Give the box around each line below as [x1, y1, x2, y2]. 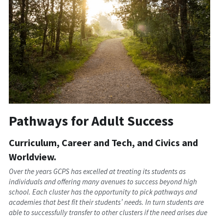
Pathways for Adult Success [9, 112, 174, 130]
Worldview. [9, 151, 57, 163]
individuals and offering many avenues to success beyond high [9, 177, 197, 187]
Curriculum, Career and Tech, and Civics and [9, 136, 198, 149]
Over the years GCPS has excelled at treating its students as [9, 167, 186, 176]
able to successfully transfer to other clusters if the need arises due [9, 208, 208, 218]
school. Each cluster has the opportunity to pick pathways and [9, 187, 197, 197]
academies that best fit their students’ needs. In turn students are [9, 197, 204, 207]
